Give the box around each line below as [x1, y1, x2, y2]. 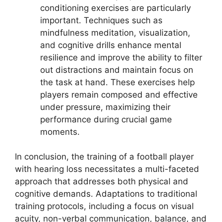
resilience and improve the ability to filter [40, 52, 202, 62]
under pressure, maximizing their [40, 102, 170, 112]
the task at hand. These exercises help [40, 77, 195, 87]
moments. [40, 126, 80, 137]
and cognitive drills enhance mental [40, 40, 181, 50]
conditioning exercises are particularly [40, 2, 191, 13]
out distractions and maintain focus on [40, 64, 193, 75]
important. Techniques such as [40, 15, 163, 25]
